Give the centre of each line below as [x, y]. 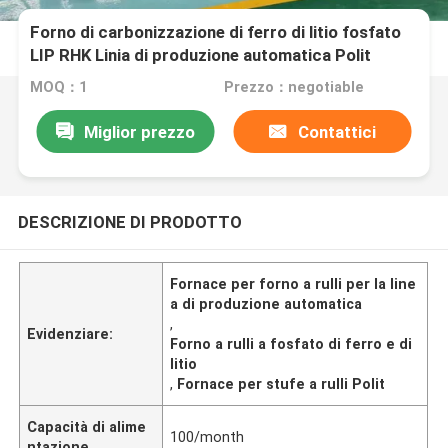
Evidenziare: [70, 333]
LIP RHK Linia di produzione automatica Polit [201, 55]
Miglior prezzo [139, 131]
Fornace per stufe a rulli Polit [281, 383]
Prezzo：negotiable [293, 87]
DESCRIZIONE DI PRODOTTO [129, 221]
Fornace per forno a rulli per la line [293, 283]
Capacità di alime [87, 426]
